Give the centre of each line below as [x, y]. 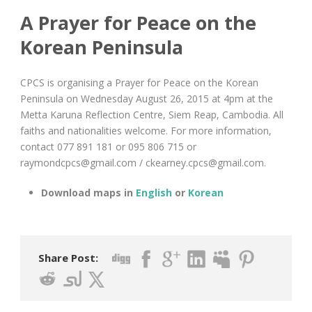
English [154, 192]
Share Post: [68, 257]
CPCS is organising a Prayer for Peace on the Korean [139, 82]
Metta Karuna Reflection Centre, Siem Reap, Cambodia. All [152, 114]
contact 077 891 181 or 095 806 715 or [108, 146]
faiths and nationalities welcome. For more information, [146, 130]
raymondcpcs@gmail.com [78, 162]
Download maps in [88, 192]
